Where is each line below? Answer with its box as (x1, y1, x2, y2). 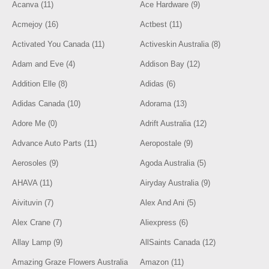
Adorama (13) (140, 99, 187, 108)
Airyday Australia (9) (140, 178, 211, 187)
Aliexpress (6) (140, 218, 189, 227)
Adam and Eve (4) (12, 59, 76, 68)
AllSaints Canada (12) (140, 238, 216, 247)
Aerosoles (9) (12, 159, 59, 168)
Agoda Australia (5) (140, 159, 207, 168)
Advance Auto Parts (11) (12, 139, 97, 148)
